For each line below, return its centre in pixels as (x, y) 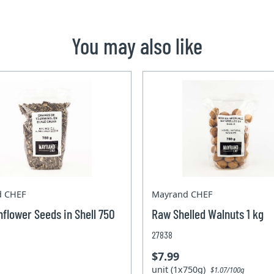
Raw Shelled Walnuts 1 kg (208, 213)
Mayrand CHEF (182, 194)
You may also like (137, 45)
